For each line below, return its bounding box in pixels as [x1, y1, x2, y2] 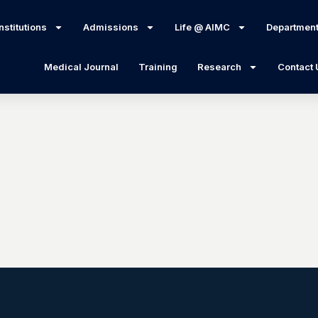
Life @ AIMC [174, 21, 230, 33]
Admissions [82, 21, 138, 33]
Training [138, 61, 178, 72]
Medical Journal [44, 61, 119, 72]
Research [197, 61, 242, 72]
